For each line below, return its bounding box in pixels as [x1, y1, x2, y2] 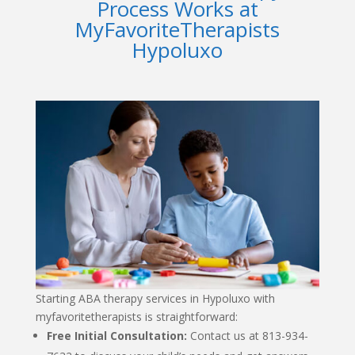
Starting [35, 290, 78, 306]
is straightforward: [141, 308, 238, 324]
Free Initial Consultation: [46, 327, 187, 343]
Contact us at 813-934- [186, 327, 308, 343]
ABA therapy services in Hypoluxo [78, 290, 250, 306]
